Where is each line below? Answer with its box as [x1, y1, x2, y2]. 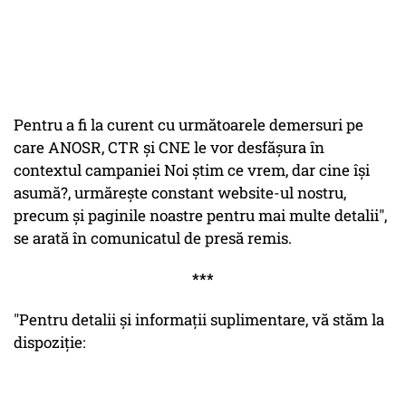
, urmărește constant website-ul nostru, [68, 182, 346, 204]
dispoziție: [14, 332, 85, 353]
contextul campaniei [14, 159, 164, 181]
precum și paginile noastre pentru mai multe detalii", [14, 205, 387, 227]
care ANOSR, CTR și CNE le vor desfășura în [14, 137, 324, 159]
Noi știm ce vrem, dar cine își [164, 159, 370, 181]
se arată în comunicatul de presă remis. [14, 227, 292, 249]
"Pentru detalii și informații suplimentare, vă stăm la [14, 309, 384, 331]
